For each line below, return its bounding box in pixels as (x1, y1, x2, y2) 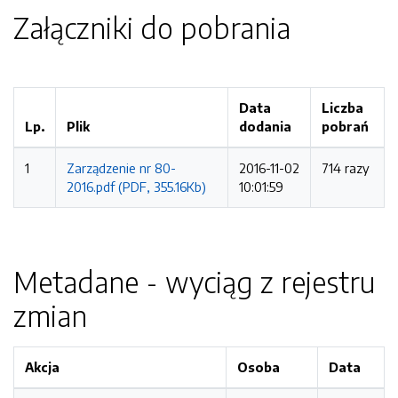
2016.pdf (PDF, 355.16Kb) (67, 179, 206, 195)
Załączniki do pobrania (13, 10, 291, 45)
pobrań (322, 118, 369, 134)
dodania (239, 118, 291, 134)
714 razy (322, 160, 370, 176)
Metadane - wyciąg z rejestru (13, 264, 375, 299)
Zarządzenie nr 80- (67, 160, 176, 176)
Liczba (322, 99, 363, 115)
